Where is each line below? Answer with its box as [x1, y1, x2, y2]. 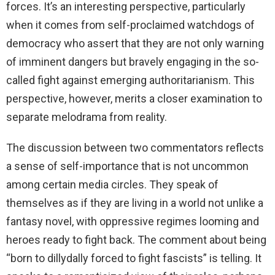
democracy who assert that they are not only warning [6, 37, 264, 50]
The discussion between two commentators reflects [6, 141, 264, 155]
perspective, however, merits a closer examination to [6, 92, 262, 106]
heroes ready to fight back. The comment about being [6, 233, 266, 247]
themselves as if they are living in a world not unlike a [6, 196, 263, 210]
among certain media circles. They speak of [6, 178, 219, 192]
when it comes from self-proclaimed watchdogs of [6, 18, 255, 32]
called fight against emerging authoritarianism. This [6, 74, 255, 87]
